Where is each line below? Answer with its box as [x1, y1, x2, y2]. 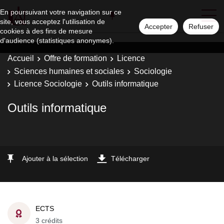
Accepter [144, 22, 172, 30]
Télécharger [111, 154, 149, 162]
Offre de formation [44, 54, 107, 62]
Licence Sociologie [14, 79, 82, 88]
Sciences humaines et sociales [14, 66, 124, 75]
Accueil [7, 54, 34, 62]
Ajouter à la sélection [22, 154, 88, 162]
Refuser [188, 22, 213, 30]
